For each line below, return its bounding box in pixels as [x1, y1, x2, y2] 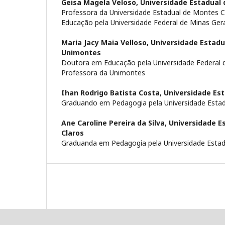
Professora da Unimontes [61, 68, 145, 78]
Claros [61, 128, 84, 138]
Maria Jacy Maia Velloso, [61, 38, 151, 48]
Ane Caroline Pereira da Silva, [61, 118, 169, 128]
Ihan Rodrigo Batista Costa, [61, 88, 164, 98]
